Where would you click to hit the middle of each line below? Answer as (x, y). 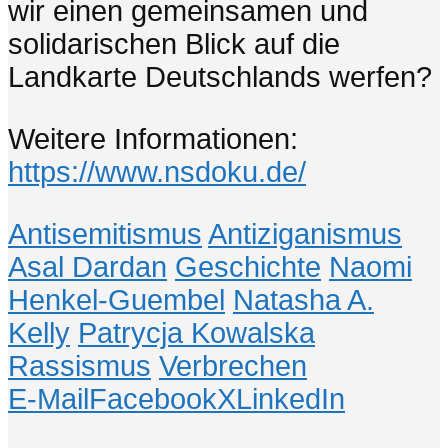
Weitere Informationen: (153, 138)
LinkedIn (290, 398)
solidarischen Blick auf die (174, 43)
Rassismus (79, 365)
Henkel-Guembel (116, 299)
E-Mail (48, 398)
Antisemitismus (105, 233)
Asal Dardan (87, 266)
